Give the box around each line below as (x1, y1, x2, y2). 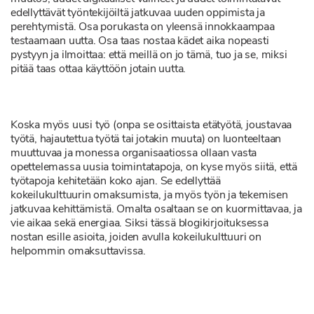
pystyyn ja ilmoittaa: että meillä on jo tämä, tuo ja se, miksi (11, 50, 287, 61)
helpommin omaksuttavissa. (11, 246, 146, 257)
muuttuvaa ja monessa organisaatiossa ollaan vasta (11, 148, 257, 159)
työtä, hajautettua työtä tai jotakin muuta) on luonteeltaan (11, 134, 282, 145)
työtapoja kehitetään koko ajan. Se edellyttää (11, 176, 221, 187)
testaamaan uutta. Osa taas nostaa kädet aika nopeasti (11, 36, 269, 47)
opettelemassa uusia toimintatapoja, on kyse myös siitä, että (11, 162, 297, 173)
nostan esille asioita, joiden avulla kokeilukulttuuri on (11, 232, 261, 243)
